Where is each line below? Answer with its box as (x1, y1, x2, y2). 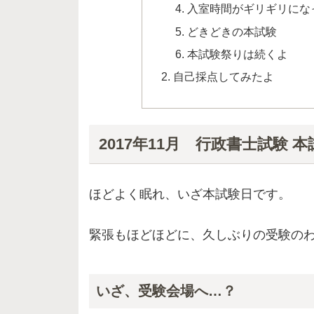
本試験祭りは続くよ (186, 47, 288, 60)
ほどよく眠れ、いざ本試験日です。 (89, 187, 291, 202)
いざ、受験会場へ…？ (96, 282, 236, 299)
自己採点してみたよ (173, 70, 275, 83)
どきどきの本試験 (186, 25, 277, 38)
